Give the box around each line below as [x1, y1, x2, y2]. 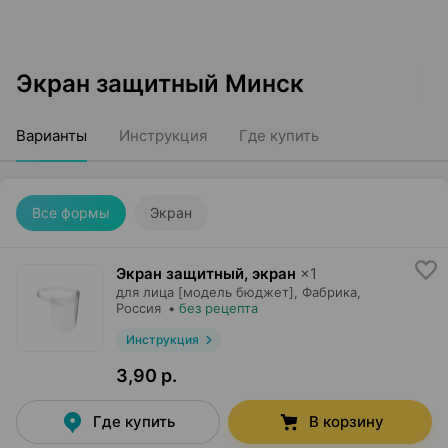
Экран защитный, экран [116, 264, 296, 283]
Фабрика [302, 284, 357, 300]
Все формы [32, 204, 110, 221]
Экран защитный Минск [16, 69, 304, 98]
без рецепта [179, 300, 258, 316]
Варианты [16, 126, 87, 145]
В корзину [308, 412, 384, 431]
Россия [116, 300, 161, 316]
